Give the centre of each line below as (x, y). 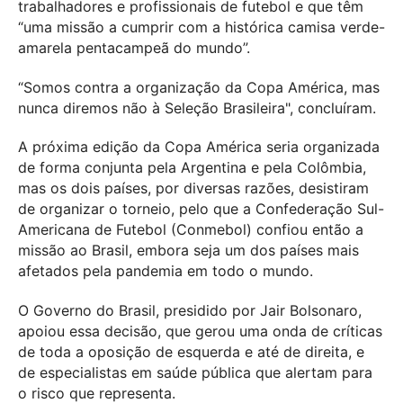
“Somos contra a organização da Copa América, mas (199, 87)
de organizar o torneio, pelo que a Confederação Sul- (201, 209)
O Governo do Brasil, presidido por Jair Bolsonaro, (190, 311)
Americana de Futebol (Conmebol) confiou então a (191, 230)
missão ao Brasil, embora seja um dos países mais (188, 251)
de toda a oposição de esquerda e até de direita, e (191, 352)
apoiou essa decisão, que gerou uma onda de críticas (200, 331)
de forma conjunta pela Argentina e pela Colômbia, (192, 168)
